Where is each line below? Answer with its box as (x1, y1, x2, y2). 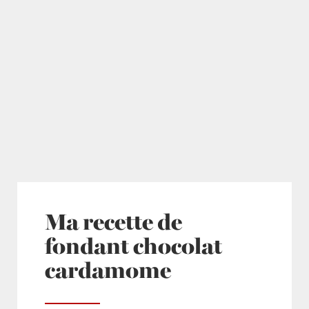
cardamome (45, 252, 171, 287)
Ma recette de (45, 203, 182, 239)
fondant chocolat (45, 228, 222, 263)
